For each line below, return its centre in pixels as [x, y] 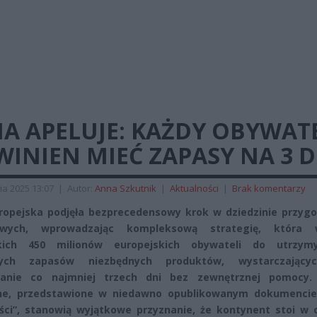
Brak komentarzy [269, 188]
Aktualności [194, 188]
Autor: [81, 188]
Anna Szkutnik [126, 188]
